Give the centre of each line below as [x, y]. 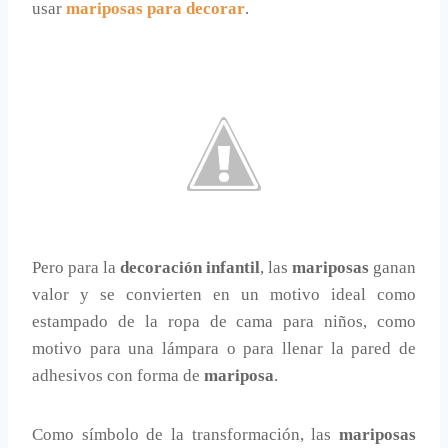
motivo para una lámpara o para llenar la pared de [224, 349]
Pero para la [76, 268]
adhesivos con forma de [118, 376]
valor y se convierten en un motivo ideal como [224, 295]
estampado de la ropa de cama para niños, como [224, 322]
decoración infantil [190, 268]
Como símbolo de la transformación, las [185, 435]
